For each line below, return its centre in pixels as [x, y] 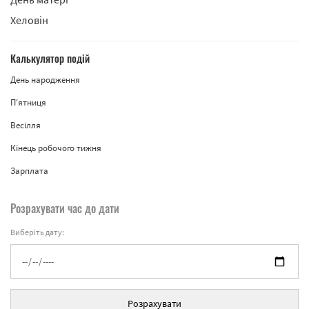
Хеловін [29, 20]
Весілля [26, 126]
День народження [45, 80]
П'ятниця [28, 103]
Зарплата [29, 171]
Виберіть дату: [37, 232]
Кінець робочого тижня [56, 148]
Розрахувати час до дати [65, 209]
